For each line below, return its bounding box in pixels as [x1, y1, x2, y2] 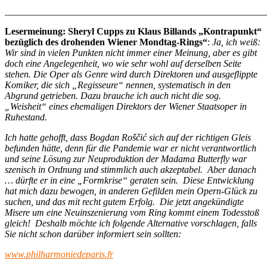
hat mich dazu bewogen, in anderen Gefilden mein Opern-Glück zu [5, 185, 257, 196]
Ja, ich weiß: [210, 36, 260, 47]
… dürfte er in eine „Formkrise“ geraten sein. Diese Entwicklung [5, 175, 254, 185]
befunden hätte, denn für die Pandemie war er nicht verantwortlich [5, 142, 256, 153]
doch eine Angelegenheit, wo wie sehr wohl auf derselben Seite [5, 58, 241, 69]
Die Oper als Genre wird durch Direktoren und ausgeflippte [33, 69, 257, 79]
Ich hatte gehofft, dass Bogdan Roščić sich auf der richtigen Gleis [5, 132, 251, 142]
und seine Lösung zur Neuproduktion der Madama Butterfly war [5, 153, 247, 164]
